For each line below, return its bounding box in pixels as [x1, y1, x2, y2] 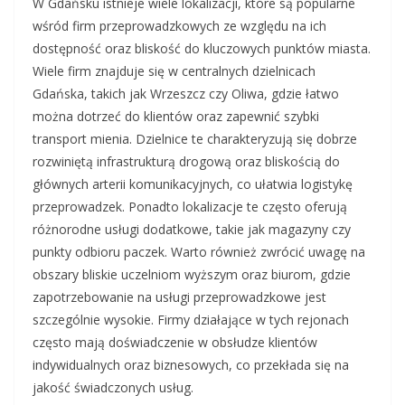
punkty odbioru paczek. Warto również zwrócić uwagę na [33, 243, 365, 260]
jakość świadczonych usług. [33, 379, 193, 396]
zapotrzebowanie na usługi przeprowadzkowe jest [33, 288, 326, 306]
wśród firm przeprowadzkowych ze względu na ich [33, 17, 326, 34]
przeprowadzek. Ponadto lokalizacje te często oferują [33, 198, 347, 215]
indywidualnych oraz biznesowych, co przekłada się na [33, 356, 349, 373]
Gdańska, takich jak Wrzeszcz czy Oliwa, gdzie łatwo [33, 85, 339, 102]
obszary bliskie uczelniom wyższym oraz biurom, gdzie [33, 266, 351, 283]
